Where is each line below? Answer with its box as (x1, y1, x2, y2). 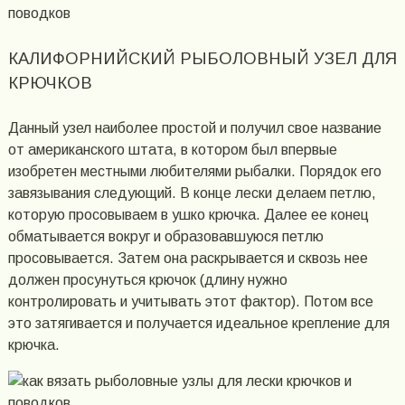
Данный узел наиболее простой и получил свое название (7, 119, 381, 136)
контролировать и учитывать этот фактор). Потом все (7, 293, 373, 309)
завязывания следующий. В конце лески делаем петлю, (7, 184, 376, 201)
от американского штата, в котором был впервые (7, 141, 337, 157)
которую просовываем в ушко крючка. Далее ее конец (7, 206, 369, 222)
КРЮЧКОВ (7, 73, 92, 93)
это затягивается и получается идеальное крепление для (7, 315, 390, 331)
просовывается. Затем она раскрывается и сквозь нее (7, 250, 368, 266)
